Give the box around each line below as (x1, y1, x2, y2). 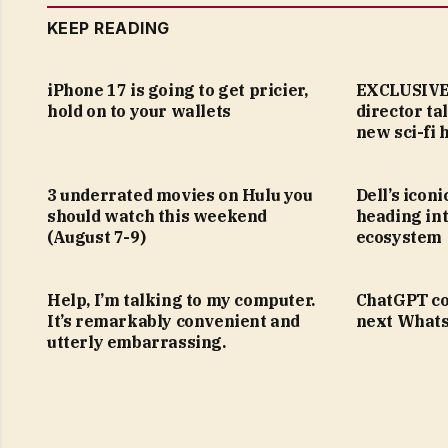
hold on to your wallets (47, 100, 231, 121)
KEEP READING (47, 17, 170, 38)
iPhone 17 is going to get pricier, (47, 79, 308, 100)
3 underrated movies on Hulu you (47, 184, 313, 205)
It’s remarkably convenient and (47, 310, 301, 331)
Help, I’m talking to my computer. (47, 289, 315, 310)
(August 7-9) (47, 226, 146, 247)
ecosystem (355, 226, 443, 247)
